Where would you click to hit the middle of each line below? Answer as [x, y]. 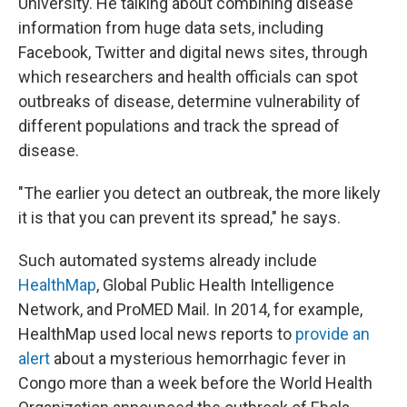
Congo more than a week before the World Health [195, 382]
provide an [333, 333]
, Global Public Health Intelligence [215, 284]
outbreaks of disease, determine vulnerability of [189, 101]
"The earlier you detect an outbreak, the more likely [199, 193]
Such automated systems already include [168, 260]
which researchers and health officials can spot [188, 76]
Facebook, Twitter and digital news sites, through [193, 52]
